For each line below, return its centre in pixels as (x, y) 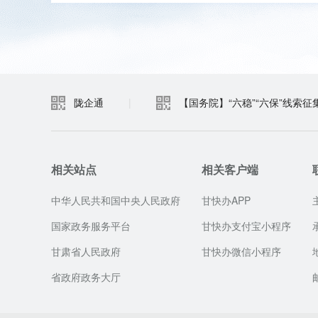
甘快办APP (226, 200)
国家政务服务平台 (91, 226)
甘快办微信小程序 (241, 251)
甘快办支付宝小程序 (246, 226)
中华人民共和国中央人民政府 (116, 200)
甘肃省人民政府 (86, 251)
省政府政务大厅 (86, 277)
